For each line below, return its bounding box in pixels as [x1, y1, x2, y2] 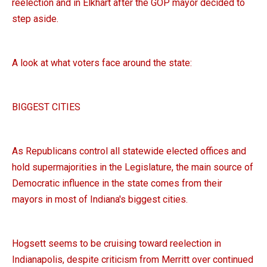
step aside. [12, 13, 58, 24]
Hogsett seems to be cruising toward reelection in [12, 238, 221, 249]
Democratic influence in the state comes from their [12, 178, 222, 189]
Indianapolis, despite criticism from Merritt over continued [12, 254, 253, 265]
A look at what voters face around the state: [12, 57, 192, 69]
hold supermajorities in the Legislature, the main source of [12, 162, 253, 173]
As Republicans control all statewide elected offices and [12, 145, 246, 157]
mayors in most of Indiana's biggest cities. [12, 194, 188, 205]
